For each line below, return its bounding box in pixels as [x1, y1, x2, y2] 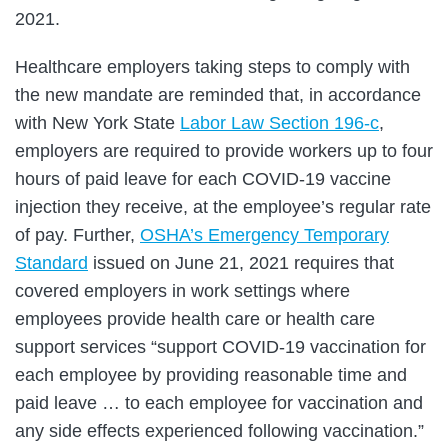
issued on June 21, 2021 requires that [88, 253, 394, 274]
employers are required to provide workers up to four [15, 141, 433, 162]
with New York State [15, 113, 180, 134]
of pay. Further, [15, 225, 140, 246]
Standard [15, 253, 88, 274]
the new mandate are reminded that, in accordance [15, 85, 421, 106]
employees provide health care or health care [15, 309, 375, 330]
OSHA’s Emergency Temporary [140, 225, 389, 246]
